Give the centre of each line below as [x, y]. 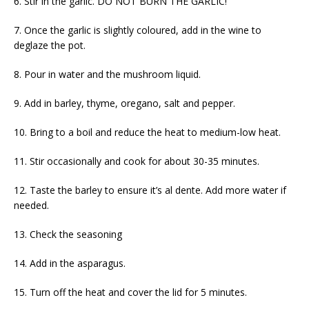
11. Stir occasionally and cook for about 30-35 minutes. [137, 161]
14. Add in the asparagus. [70, 263]
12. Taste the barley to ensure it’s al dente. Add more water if [150, 190]
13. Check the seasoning [68, 235]
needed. [31, 206]
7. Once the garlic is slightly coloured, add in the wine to [138, 30]
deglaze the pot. [50, 46]
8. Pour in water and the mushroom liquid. [107, 74]
